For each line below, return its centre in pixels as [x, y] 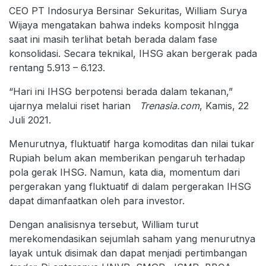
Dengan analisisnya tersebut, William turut [104, 224]
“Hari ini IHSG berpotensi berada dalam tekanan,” [121, 91]
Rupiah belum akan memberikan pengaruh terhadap [127, 158]
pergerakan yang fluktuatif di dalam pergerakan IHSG [130, 186]
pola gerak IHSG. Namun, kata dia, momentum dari [124, 172]
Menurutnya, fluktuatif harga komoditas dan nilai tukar [132, 143]
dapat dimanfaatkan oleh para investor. [97, 200]
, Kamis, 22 [224, 105]
